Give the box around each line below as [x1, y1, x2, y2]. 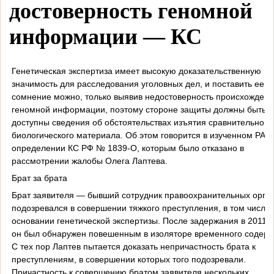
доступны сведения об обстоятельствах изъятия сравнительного [11, 117, 272, 127]
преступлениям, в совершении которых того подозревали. [11, 254, 246, 264]
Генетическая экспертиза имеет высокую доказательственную [11, 65, 261, 76]
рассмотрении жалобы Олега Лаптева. [11, 155, 168, 166]
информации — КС [9, 24, 202, 50]
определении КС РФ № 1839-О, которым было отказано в [11, 143, 244, 153]
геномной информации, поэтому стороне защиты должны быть [11, 104, 266, 114]
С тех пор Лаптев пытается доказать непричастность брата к [11, 241, 256, 251]
